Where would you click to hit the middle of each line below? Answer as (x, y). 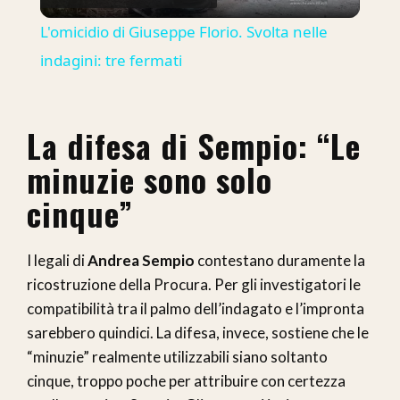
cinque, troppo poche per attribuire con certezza (186, 380)
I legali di (57, 260)
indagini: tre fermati (111, 60)
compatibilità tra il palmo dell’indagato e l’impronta (196, 308)
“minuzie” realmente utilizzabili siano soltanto (177, 356)
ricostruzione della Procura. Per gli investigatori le (194, 284)
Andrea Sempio (141, 260)
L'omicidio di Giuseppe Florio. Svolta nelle (183, 31)
